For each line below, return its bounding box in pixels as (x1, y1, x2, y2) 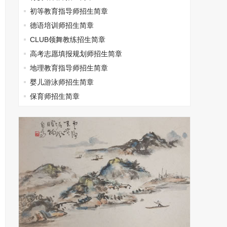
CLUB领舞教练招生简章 (30, 35, 105, 44)
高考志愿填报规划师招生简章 (30, 50, 122, 58)
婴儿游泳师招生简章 (30, 78, 94, 86)
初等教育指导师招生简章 (30, 7, 108, 15)
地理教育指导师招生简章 (30, 64, 108, 72)
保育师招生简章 (30, 92, 80, 100)
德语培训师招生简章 (30, 21, 94, 29)
